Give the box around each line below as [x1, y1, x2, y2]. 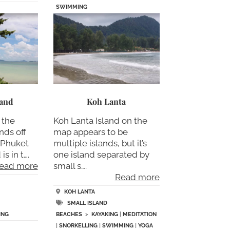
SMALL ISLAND [67, 200, 107, 207]
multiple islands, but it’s [53, 138, 147, 148]
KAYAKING [91, 211, 118, 218]
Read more [114, 171, 160, 182]
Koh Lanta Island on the [53, 115, 147, 126]
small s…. [53, 160, 87, 171]
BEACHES [55, 211, 82, 218]
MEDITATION [122, 211, 157, 218]
